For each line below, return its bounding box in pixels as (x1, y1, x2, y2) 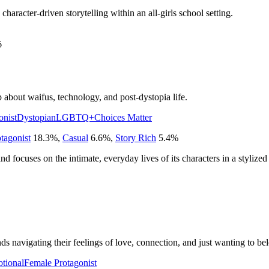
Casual (62, 132, 88, 143)
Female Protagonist (24, 257, 97, 268)
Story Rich (115, 132, 156, 143)
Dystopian (17, 112, 56, 122)
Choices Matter (94, 112, 152, 122)
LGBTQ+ (56, 112, 94, 122)
